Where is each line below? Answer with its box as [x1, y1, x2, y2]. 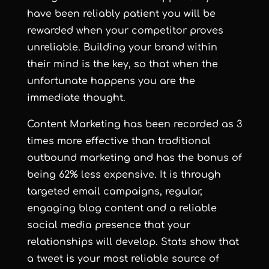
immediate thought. [26, 92, 125, 103]
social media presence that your [26, 220, 190, 231]
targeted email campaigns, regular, [26, 186, 202, 197]
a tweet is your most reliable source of [26, 253, 219, 264]
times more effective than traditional [26, 136, 211, 147]
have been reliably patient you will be [26, 8, 216, 19]
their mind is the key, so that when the [26, 59, 218, 70]
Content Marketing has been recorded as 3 [26, 119, 242, 130]
